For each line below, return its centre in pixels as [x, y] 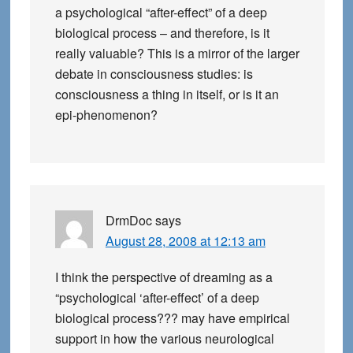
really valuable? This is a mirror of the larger [177, 53]
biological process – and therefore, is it [162, 33]
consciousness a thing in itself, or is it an [167, 94]
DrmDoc [128, 220]
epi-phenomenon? [106, 115]
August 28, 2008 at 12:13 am [185, 241]
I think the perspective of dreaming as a [163, 277]
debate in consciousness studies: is [154, 74]
